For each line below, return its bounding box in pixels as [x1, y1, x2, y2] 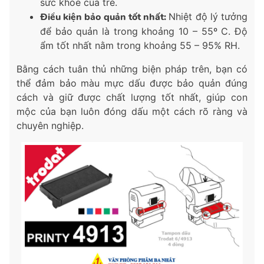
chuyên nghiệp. [16, 119, 84, 131]
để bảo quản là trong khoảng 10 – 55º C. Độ [40, 25, 247, 37]
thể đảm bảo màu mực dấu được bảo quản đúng [16, 77, 247, 89]
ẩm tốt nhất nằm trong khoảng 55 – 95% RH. [40, 39, 240, 51]
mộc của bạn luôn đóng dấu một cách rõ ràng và [16, 105, 247, 117]
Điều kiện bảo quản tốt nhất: [40, 10, 169, 24]
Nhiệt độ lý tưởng [169, 10, 248, 22]
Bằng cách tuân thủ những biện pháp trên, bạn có [16, 62, 247, 75]
